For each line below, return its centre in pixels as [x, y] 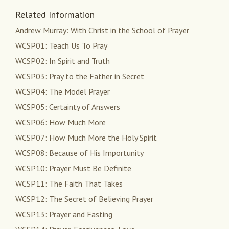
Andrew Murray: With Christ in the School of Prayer [102, 30]
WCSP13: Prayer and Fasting [64, 214]
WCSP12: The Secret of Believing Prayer [84, 199]
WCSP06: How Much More [61, 122]
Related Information [55, 15]
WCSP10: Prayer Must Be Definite [73, 168]
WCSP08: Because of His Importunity [79, 153]
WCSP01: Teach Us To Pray [61, 46]
